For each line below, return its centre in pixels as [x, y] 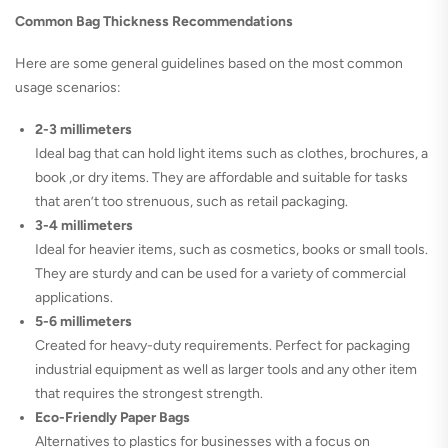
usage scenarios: [68, 88]
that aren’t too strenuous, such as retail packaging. [191, 202]
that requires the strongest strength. [149, 394]
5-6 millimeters [83, 322]
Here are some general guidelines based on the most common [209, 64]
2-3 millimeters [83, 130]
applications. [74, 298]
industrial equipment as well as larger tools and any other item [226, 370]
